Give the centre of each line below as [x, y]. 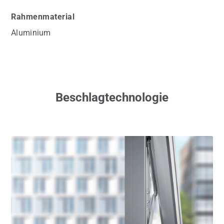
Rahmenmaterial [43, 16]
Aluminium [31, 32]
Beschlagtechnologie [112, 97]
